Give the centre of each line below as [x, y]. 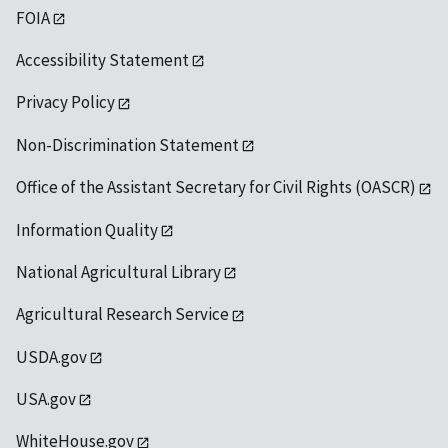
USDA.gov [51, 356]
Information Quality [87, 229]
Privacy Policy [65, 102]
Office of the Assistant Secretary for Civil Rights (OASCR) [216, 187]
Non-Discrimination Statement [127, 144]
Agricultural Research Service [122, 314]
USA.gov [46, 399]
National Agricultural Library [118, 271]
